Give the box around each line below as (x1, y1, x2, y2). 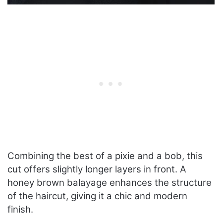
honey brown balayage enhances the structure (7, 177, 212, 189)
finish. (7, 204, 33, 216)
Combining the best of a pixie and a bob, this (7, 150, 203, 162)
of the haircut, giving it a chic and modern (7, 190, 187, 202)
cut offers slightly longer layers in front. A (7, 164, 186, 175)
